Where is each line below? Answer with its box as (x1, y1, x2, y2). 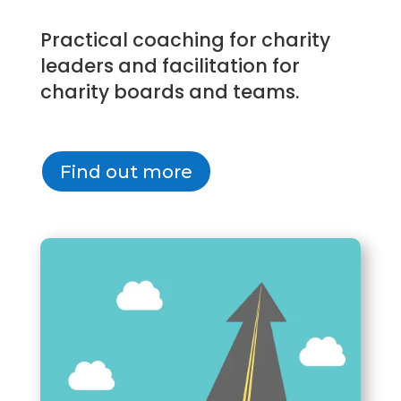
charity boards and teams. (39, 79, 299, 105)
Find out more (59, 161, 192, 183)
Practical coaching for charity (39, 27, 330, 53)
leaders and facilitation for (39, 53, 300, 79)
